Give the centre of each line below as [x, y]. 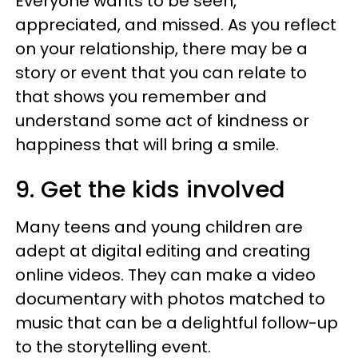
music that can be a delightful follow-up [177, 323]
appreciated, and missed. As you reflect [176, 25]
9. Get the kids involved [153, 189]
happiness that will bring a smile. [147, 145]
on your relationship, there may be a [161, 49]
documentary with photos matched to [170, 299]
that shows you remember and [141, 97]
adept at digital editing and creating [163, 251]
